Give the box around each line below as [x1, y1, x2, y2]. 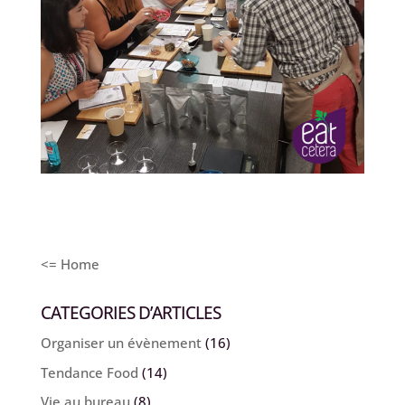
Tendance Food [40, 363, 138, 381]
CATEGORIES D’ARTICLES [40, 301, 221, 325]
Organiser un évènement [40, 334, 202, 353]
